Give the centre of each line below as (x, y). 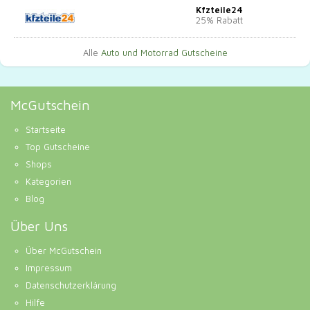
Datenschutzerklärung (71, 285)
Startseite (46, 129)
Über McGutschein (64, 250)
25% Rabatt (219, 20)
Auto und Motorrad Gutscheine (164, 53)
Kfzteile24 (219, 10)
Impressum (49, 267)
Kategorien (48, 181)
